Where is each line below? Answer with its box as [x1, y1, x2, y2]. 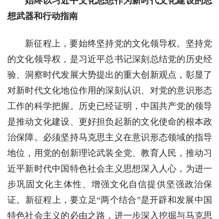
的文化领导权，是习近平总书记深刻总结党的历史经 [7, 54, 212, 65]
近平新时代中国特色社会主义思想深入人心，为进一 [7, 164, 212, 174]
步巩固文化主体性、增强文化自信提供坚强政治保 [7, 179, 212, 190]
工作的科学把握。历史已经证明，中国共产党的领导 [7, 101, 212, 111]
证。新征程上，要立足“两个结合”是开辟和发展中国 [7, 195, 212, 205]
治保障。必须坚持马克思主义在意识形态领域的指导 [7, 132, 212, 143]
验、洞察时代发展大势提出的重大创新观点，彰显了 [7, 70, 212, 80]
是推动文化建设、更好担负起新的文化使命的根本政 [7, 117, 212, 127]
